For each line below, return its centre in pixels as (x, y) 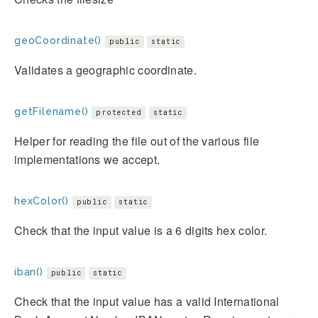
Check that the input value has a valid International (147, 301)
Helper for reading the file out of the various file (137, 141)
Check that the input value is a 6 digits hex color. (141, 230)
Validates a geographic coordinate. (105, 70)
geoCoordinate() (58, 40)
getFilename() (51, 111)
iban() (29, 272)
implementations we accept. (87, 159)
